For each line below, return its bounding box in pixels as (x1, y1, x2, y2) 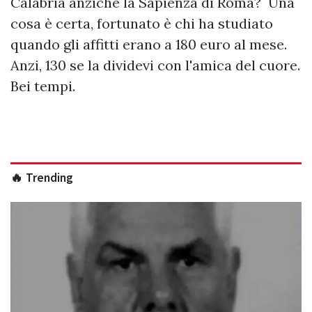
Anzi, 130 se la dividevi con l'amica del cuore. (10, 56, 300, 75)
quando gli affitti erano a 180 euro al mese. (10, 36, 287, 54)
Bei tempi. (10, 77, 79, 95)
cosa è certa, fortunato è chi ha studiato (10, 15, 273, 33)
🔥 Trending (10, 170, 73, 186)
